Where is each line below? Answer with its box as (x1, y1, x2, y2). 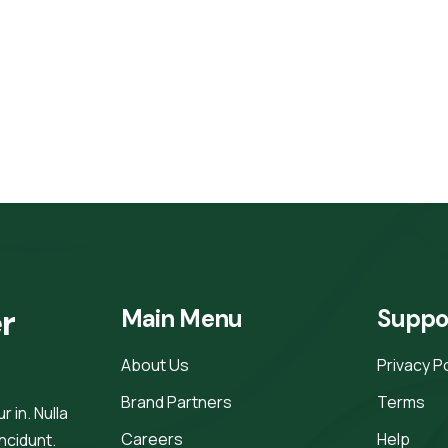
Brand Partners (120, 391, 232, 414)
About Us (120, 354, 189, 377)
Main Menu (120, 303, 243, 335)
